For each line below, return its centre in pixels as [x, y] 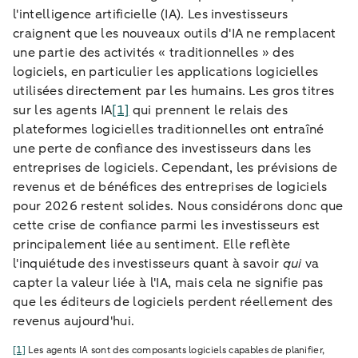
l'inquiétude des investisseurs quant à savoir [148, 263]
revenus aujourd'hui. [74, 321]
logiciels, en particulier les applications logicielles [166, 72]
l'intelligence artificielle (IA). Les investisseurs [151, 14]
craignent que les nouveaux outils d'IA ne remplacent [175, 33]
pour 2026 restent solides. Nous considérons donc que [178, 206]
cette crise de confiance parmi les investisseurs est [167, 225]
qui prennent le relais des [209, 110]
